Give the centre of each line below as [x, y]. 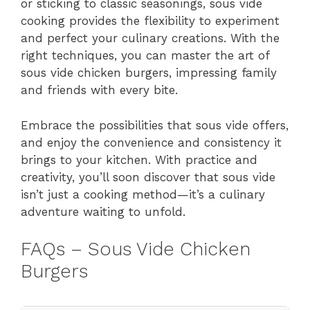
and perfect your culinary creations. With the [150, 38]
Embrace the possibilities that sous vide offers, [155, 125]
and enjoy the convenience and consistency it [151, 142]
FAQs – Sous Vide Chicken [136, 249]
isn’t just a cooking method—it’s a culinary [143, 194]
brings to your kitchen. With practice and [139, 159]
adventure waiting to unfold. [103, 211]
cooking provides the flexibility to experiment [150, 21]
